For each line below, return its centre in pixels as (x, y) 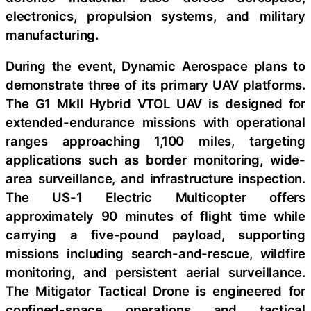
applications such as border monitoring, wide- (155, 160)
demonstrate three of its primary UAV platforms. (155, 85)
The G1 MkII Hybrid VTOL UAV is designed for (155, 103)
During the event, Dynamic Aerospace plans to (155, 66)
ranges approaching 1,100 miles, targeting (155, 141)
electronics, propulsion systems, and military (155, 16)
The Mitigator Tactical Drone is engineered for (155, 291)
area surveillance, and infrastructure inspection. (155, 178)
